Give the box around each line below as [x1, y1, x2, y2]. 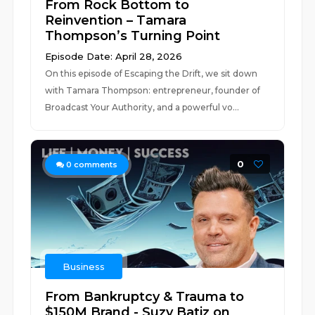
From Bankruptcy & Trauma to [45, 289, 245, 304]
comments [72, 160, 118, 169]
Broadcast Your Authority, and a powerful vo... [45, 102, 240, 112]
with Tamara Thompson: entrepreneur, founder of [45, 85, 261, 96]
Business [63, 261, 105, 272]
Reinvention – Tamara [45, 13, 187, 28]
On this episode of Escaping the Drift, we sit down [45, 68, 258, 79]
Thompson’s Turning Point [45, 28, 221, 44]
